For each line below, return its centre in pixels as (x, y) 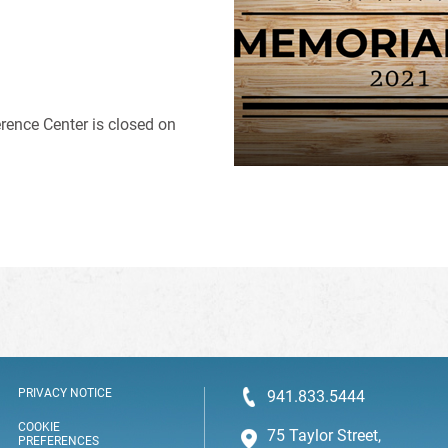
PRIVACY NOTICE (64, 393)
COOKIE (38, 427)
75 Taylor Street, (323, 435)
